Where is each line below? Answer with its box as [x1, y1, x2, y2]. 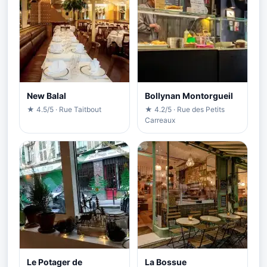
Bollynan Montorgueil [145, 91, 233, 101]
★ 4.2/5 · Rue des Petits [145, 105, 225, 114]
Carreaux [145, 116, 175, 125]
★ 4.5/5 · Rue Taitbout [27, 105, 101, 114]
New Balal [27, 91, 66, 101]
